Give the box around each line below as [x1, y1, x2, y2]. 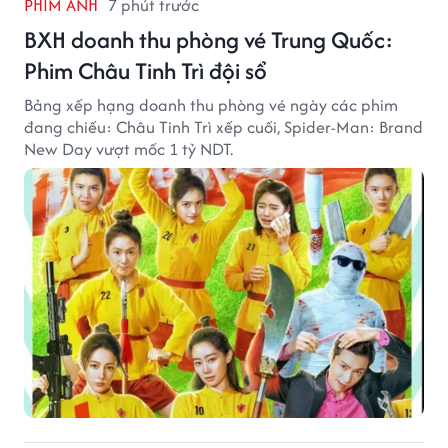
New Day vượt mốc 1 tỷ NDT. [24, 136, 233, 161]
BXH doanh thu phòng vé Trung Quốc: [24, 22, 393, 56]
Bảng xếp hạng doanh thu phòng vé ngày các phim [24, 92, 398, 117]
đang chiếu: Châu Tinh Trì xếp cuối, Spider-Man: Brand [24, 114, 423, 139]
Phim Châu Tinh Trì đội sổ [24, 53, 267, 87]
